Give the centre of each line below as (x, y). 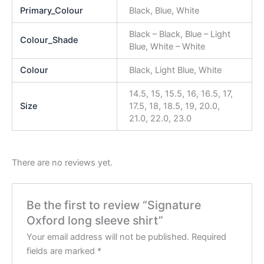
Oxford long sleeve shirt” (95, 221)
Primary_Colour (52, 11)
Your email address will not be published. (108, 237)
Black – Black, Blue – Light (179, 34)
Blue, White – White (167, 47)
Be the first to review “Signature (114, 205)
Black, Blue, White (164, 11)
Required (209, 237)
